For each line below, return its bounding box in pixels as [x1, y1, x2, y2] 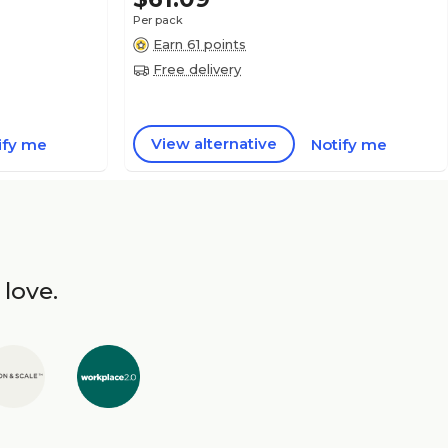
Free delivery [153, 61, 241, 77]
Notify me [311, 134, 387, 154]
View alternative [151, 134, 277, 153]
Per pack [133, 13, 183, 27]
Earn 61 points [153, 36, 246, 52]
